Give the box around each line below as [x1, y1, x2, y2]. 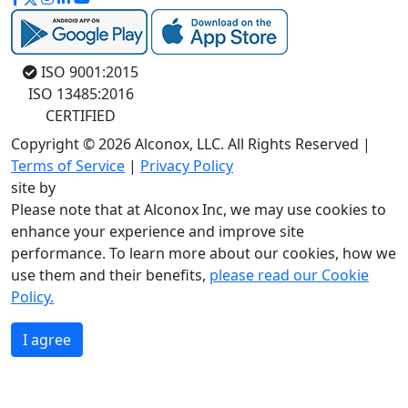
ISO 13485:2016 [27, 84, 134, 104]
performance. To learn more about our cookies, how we [11, 243, 396, 263]
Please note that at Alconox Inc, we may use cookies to [11, 199, 386, 219]
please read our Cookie [209, 265, 369, 285]
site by [11, 178, 56, 198]
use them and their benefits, [11, 265, 209, 285]
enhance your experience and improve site [11, 221, 304, 241]
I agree [23, 330, 71, 350]
